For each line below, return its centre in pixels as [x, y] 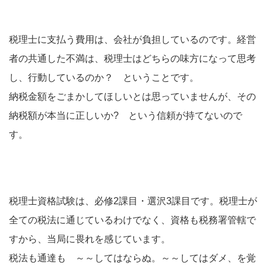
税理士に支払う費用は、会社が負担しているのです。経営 [132, 39]
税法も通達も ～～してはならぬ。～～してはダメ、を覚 [132, 258]
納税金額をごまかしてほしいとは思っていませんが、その [132, 96]
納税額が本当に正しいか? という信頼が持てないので [126, 115]
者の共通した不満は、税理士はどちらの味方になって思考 [132, 58]
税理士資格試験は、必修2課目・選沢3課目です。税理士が [133, 201]
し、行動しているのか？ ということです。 [104, 77]
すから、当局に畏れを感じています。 [90, 239]
